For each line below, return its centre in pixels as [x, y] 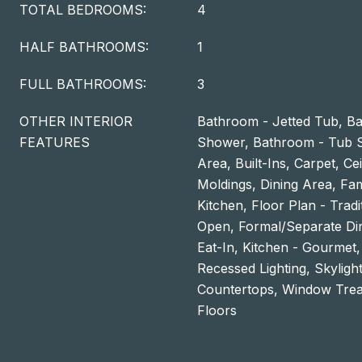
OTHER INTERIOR [76, 121]
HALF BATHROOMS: [84, 47]
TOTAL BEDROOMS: [83, 10]
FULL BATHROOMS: [83, 84]
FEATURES [55, 142]
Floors [217, 310]
